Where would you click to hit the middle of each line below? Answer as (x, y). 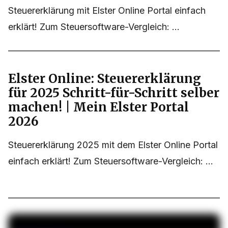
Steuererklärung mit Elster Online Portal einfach (107, 11)
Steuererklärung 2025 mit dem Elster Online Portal (113, 145)
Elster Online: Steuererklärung (105, 79)
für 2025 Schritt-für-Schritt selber (114, 93)
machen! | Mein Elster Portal (98, 107)
